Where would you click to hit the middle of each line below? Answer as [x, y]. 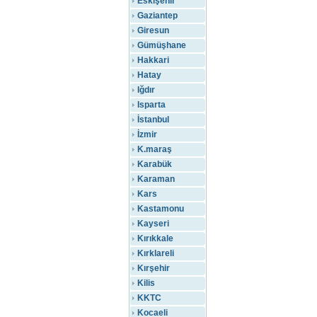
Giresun [153, 30]
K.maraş [155, 149]
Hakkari [153, 60]
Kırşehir [154, 268]
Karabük [155, 164]
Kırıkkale [155, 238]
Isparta [151, 105]
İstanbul [153, 120]
